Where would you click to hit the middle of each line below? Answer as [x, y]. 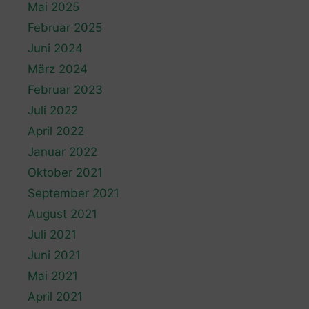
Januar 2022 [62, 151]
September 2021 [73, 193]
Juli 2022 [53, 110]
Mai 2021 [53, 276]
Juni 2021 [54, 255]
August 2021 [62, 213]
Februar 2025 [65, 27]
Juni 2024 [55, 48]
